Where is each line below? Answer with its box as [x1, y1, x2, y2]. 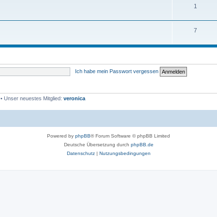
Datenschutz [66, 150, 95, 156]
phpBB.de [130, 141, 154, 147]
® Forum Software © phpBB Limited [91, 133, 170, 139]
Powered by [47, 133, 75, 139]
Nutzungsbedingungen [99, 150, 151, 156]
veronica [63, 95, 85, 101]
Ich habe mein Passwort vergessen [75, 68, 158, 74]
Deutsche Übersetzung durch [63, 141, 131, 147]
